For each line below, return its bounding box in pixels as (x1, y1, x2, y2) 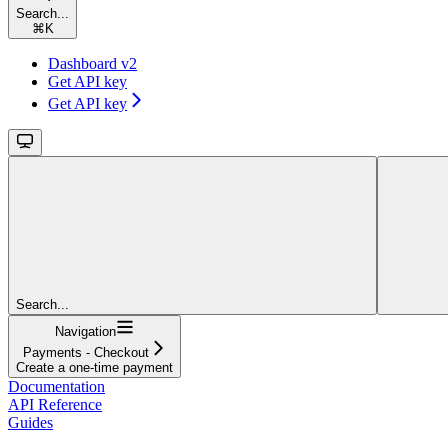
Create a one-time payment (16, 359, 173, 375)
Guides (8, 413, 53, 431)
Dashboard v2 (48, 54, 137, 72)
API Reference (8, 395, 102, 413)
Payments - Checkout (22, 344, 149, 360)
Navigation (55, 323, 116, 339)
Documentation (8, 377, 105, 395)
